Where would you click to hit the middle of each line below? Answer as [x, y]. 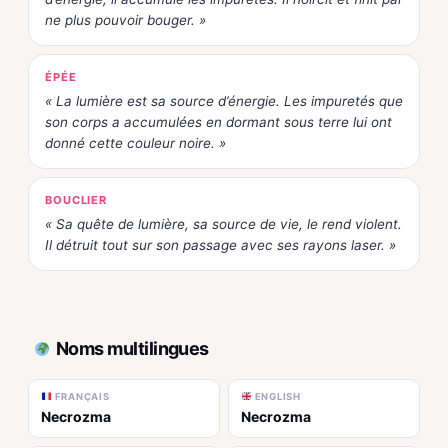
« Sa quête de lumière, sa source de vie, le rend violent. [223, 223]
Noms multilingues [132, 349]
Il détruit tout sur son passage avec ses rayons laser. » [220, 244]
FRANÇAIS [80, 396]
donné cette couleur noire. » [135, 142]
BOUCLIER [76, 199]
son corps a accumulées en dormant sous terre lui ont [218, 121]
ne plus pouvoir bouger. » [125, 19]
